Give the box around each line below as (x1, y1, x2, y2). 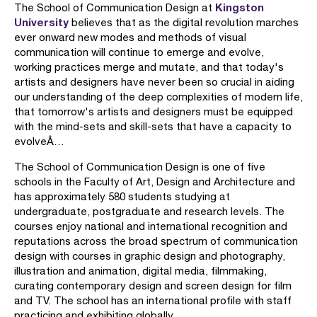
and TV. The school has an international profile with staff (14, 294, 292, 306)
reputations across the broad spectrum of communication (14, 235, 298, 247)
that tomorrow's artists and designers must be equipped (14, 105, 293, 117)
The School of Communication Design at (14, 1, 215, 13)
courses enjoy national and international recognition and (14, 220, 287, 232)
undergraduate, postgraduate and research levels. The (14, 205, 284, 217)
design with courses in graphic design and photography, (14, 250, 285, 262)
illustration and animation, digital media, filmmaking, (14, 265, 267, 277)
